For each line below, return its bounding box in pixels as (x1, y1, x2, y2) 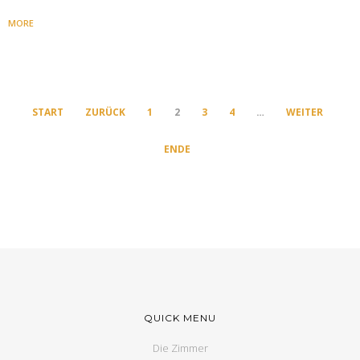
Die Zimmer (152, 340, 208, 355)
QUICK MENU (144, 311, 216, 324)
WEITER (285, 104, 323, 119)
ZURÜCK (84, 104, 125, 119)
